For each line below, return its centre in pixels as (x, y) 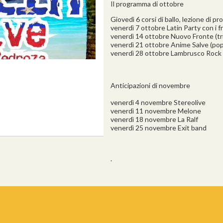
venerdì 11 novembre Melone (156, 111)
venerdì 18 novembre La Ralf (154, 119)
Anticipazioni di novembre (150, 85)
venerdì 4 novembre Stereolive (158, 102)
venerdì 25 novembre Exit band (159, 128)
